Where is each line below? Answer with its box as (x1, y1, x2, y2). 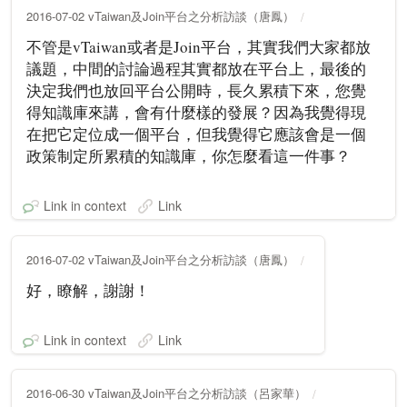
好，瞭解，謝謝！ (26, 279, 150, 301)
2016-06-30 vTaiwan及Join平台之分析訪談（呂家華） (26, 383, 306, 402)
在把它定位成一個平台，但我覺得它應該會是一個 (26, 123, 366, 144)
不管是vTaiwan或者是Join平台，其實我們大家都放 (26, 35, 371, 57)
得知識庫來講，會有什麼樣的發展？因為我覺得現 (26, 101, 366, 123)
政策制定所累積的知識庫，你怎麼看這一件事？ (26, 144, 351, 166)
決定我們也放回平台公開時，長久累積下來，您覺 (26, 79, 366, 101)
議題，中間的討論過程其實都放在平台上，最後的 (26, 57, 366, 79)
